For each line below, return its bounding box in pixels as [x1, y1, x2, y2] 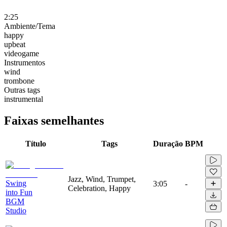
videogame [4, 49, 39, 58]
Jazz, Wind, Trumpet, [68, 174, 136, 183]
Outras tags [4, 85, 40, 94]
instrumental [4, 94, 43, 103]
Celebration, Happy [68, 183, 131, 193]
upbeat [4, 40, 25, 49]
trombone [4, 76, 34, 85]
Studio [6, 206, 26, 215]
